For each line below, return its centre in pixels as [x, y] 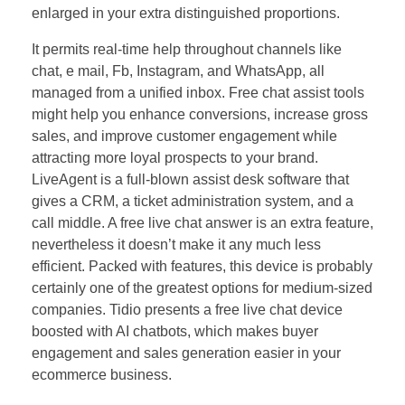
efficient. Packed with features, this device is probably [202, 266]
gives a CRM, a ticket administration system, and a [193, 201]
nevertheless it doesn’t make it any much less [176, 244]
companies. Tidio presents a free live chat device [187, 309]
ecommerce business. [102, 374]
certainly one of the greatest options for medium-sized [202, 287]
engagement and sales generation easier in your [186, 353]
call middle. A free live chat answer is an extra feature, [202, 222]
